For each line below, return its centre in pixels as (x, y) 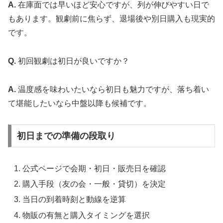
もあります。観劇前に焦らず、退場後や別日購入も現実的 (111, 18)
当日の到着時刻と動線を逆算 (74, 200)
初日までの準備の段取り (66, 136)
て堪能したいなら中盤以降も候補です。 (80, 103)
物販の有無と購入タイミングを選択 (86, 215)
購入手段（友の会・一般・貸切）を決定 (94, 184)
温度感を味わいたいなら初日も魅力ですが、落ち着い (112, 89)
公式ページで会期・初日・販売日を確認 (94, 169)
